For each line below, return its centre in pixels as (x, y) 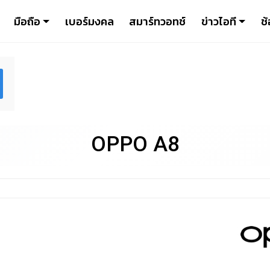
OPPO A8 (135, 144)
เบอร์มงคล (89, 21)
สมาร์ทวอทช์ (158, 21)
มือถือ (27, 21)
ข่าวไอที (218, 21)
